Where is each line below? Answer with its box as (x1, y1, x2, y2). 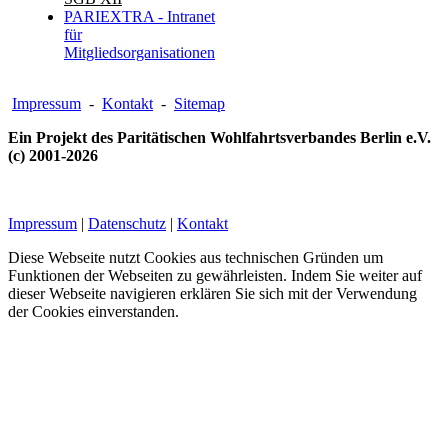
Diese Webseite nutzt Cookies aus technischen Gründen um (8, 249, 383, 267)
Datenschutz (88, 215, 166, 233)
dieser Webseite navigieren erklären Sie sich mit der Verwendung (8, 285, 417, 303)
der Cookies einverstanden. (8, 303, 179, 321)
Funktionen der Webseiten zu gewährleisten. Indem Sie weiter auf (8, 267, 422, 285)
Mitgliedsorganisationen (64, 44, 215, 62)
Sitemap (174, 95, 225, 113)
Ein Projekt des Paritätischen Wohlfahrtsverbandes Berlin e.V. (8, 129, 435, 147)
